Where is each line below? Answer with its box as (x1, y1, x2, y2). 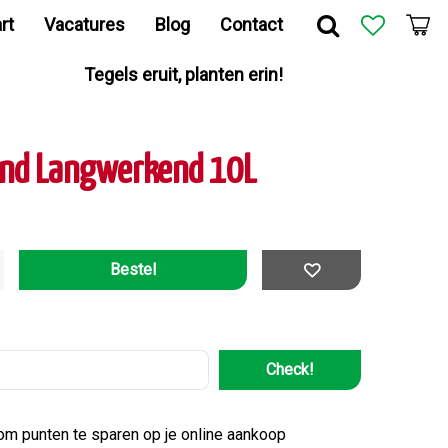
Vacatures (44, 14, 125, 35)
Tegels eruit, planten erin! (84, 64, 283, 85)
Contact (220, 14, 283, 35)
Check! (265, 359, 314, 379)
